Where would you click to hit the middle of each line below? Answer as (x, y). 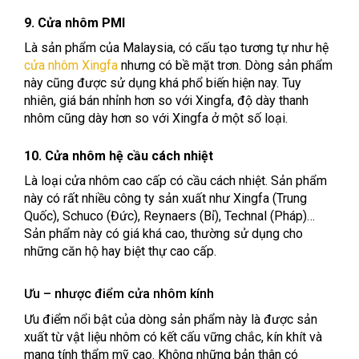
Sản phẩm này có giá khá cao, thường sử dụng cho (163, 234)
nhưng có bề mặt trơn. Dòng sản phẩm (225, 66)
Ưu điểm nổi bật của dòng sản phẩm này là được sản (171, 320)
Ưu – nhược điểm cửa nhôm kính (119, 294)
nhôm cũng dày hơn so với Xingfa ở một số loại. (156, 119)
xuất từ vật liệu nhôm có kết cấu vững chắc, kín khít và (173, 337)
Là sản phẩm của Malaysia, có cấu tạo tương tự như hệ (176, 48)
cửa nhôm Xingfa (71, 66)
